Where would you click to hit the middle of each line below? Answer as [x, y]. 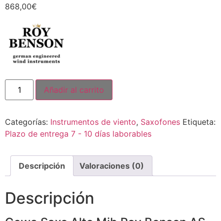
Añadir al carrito [74, 90]
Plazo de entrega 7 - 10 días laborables [78, 134]
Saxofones [160, 122]
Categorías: [28, 122]
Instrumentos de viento [93, 122]
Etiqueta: [199, 122]
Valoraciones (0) [112, 166]
